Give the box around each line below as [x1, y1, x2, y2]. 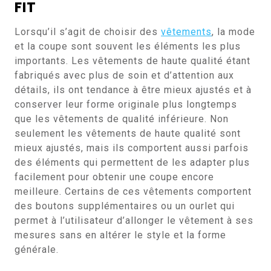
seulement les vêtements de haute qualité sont [15, 128, 241, 139]
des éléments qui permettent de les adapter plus [15, 157, 250, 168]
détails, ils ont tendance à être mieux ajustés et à [15, 84, 252, 96]
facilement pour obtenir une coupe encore [15, 171, 214, 183]
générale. [15, 244, 59, 255]
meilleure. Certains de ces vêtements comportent [15, 186, 252, 197]
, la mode [212, 26, 255, 38]
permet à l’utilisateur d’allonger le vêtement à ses [15, 215, 253, 226]
